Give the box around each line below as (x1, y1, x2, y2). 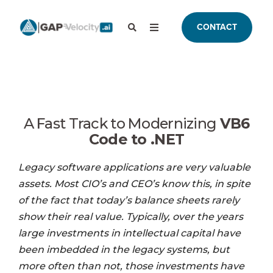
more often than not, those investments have (18, 260, 244, 272)
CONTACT (196, 21, 237, 34)
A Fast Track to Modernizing (23, 115, 216, 132)
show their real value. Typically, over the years (18, 210, 243, 222)
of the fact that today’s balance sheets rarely (18, 194, 239, 206)
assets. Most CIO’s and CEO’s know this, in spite (18, 177, 250, 190)
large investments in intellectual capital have (18, 227, 241, 239)
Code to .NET (88, 130, 185, 148)
